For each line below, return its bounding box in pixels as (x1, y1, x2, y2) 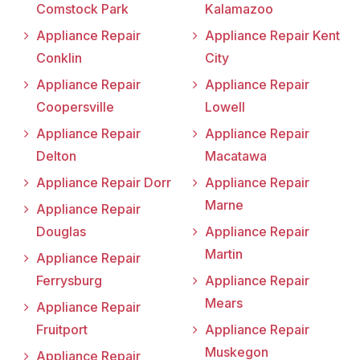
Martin (204, 246, 243, 263)
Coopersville (36, 99, 114, 116)
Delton (36, 148, 76, 165)
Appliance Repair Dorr (36, 174, 171, 191)
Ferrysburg (36, 272, 102, 289)
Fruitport (36, 321, 88, 338)
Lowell (204, 99, 245, 116)
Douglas (36, 223, 86, 240)
